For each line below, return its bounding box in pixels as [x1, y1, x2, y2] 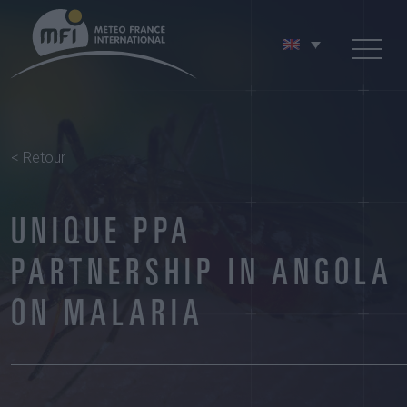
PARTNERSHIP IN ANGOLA [11, 258, 393, 294]
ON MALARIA [11, 299, 204, 335]
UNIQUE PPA [11, 217, 193, 253]
